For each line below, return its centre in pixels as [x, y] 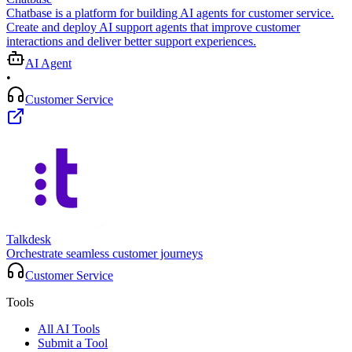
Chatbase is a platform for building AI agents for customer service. [170, 13]
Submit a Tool [73, 343]
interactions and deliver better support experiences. [131, 42]
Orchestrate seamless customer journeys [104, 254]
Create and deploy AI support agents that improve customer [153, 27]
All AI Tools [69, 329]
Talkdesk [29, 240]
